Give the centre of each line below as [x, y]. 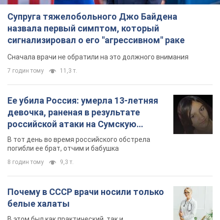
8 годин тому [26, 162]
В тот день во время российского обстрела [79, 140]
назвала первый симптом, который [83, 28]
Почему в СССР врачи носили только [86, 192]
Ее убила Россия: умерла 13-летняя [83, 101]
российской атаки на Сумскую [72, 124]
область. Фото [40, 136]
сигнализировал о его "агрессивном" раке [96, 40]
